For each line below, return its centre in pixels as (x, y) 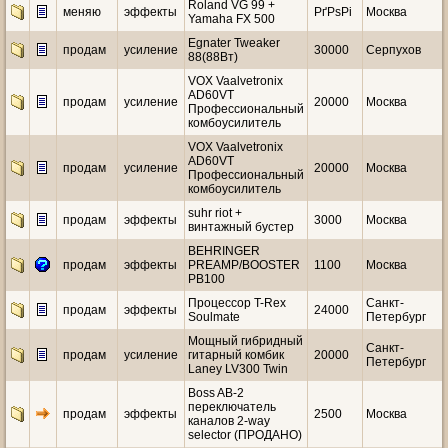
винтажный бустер (241, 227)
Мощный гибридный (245, 341)
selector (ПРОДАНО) (245, 435)
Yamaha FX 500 (231, 19)
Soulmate (214, 317)
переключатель (232, 407)
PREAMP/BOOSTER (244, 265)
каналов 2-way (229, 421)
